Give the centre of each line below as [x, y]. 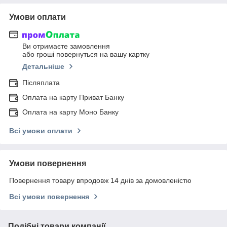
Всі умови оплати [41, 131]
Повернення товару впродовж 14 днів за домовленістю [100, 181]
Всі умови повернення [49, 197]
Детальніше [43, 67]
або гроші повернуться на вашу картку [86, 54]
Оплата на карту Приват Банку [73, 98]
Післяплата [41, 83]
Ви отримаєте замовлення [66, 46]
